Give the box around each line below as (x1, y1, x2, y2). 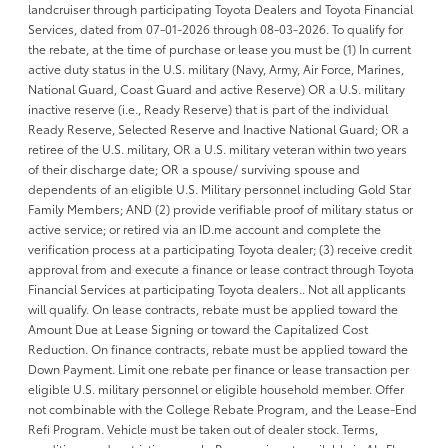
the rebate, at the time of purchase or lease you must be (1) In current (28, 39, 411, 57)
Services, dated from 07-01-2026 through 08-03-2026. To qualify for (28, 19, 403, 37)
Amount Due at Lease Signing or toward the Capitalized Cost (28, 319, 368, 337)
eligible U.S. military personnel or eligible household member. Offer (28, 379, 404, 397)
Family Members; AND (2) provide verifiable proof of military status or (28, 199, 413, 217)
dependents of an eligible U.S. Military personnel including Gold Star (28, 179, 411, 197)
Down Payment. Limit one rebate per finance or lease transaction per (28, 359, 409, 377)
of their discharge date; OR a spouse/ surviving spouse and (28, 159, 360, 177)
